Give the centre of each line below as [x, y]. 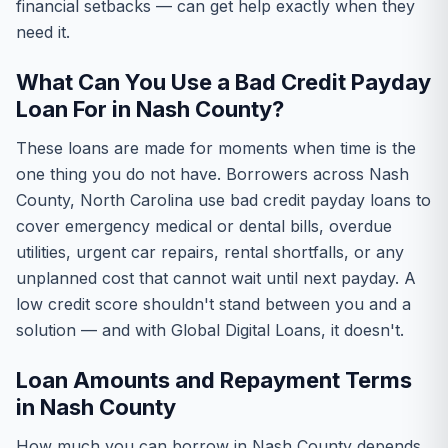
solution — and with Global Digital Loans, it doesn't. [210, 330]
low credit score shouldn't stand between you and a [213, 304]
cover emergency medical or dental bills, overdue [204, 226]
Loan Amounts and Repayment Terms [214, 380]
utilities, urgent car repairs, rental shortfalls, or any [210, 252]
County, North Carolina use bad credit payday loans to [223, 200]
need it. [43, 32]
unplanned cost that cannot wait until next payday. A [216, 278]
